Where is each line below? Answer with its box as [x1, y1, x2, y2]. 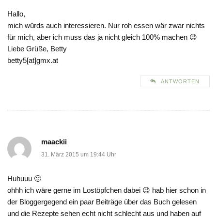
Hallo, [7, 10, 25, 18]
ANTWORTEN [161, 78, 200, 85]
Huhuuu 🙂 [7, 174, 41, 183]
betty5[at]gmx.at [7, 56, 58, 65]
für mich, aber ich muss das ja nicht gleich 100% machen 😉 [7, 33, 197, 42]
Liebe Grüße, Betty [7, 45, 67, 53]
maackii [41, 138, 67, 146]
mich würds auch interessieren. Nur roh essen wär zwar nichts [7, 21, 205, 30]
